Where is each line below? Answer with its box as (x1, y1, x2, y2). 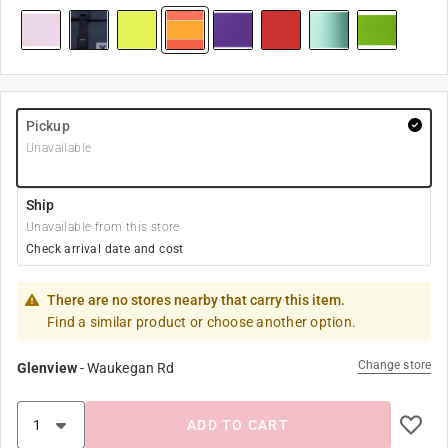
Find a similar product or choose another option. (47, 314, 356, 330)
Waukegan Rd (87, 360, 175, 376)
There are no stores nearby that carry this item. (47, 292, 345, 308)
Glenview (17, 360, 77, 376)
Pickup (26, 118, 70, 134)
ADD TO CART (187, 417, 289, 433)
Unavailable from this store (26, 220, 180, 234)
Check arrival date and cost (26, 242, 184, 256)
